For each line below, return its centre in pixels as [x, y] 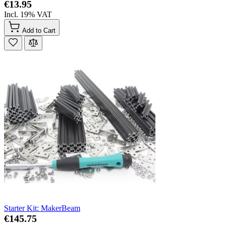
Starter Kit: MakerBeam [42, 208]
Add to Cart [39, 30]
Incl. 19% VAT [28, 14]
